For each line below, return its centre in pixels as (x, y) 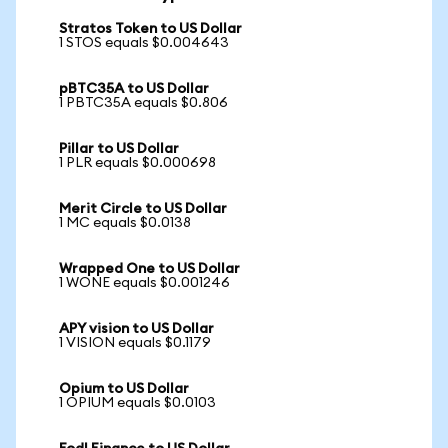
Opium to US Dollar (124, 389)
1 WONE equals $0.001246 (144, 283)
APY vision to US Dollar (136, 329)
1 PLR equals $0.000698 (137, 163)
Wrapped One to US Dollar (149, 269)
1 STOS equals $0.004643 (144, 43)
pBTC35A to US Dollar (134, 89)
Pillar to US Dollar (119, 149)
